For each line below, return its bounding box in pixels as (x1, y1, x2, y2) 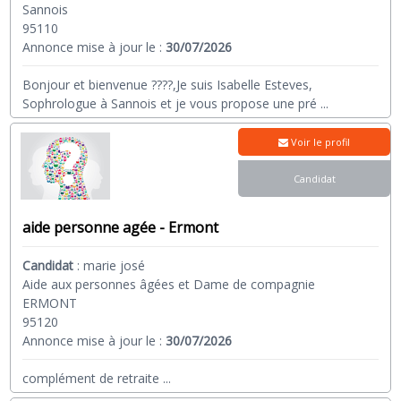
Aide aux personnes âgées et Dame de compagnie (22, 276, 316, 294)
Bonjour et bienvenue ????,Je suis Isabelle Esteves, (22, 75, 313, 93)
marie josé (83, 257, 146, 275)
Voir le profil (288, 134, 351, 149)
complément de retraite (22, 370, 160, 388)
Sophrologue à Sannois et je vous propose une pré (22, 94, 318, 112)
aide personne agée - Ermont (22, 218, 219, 238)
